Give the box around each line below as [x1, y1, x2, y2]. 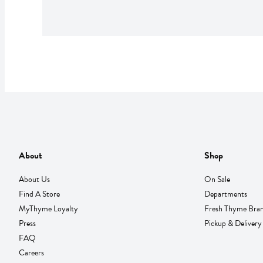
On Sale [204, 173, 230, 186]
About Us [19, 173, 50, 186]
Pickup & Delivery [204, 217, 262, 230]
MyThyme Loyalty [19, 202, 78, 215]
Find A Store [19, 187, 60, 200]
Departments [204, 187, 247, 200]
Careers [19, 246, 44, 259]
